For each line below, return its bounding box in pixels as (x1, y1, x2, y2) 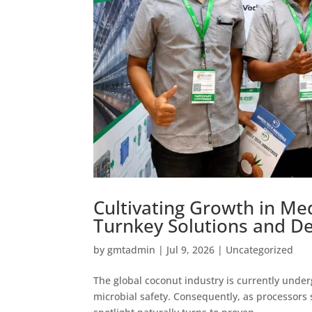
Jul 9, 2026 (166, 242, 215, 256)
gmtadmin (107, 242, 156, 256)
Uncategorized (226, 242, 294, 256)
